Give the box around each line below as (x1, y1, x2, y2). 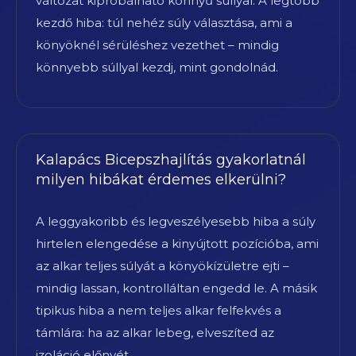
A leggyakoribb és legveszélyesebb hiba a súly (36, 213, 315, 229)
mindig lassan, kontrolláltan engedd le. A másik (36, 280, 317, 296)
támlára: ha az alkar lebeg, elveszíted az (36, 324, 274, 340)
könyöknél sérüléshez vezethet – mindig (36, 37, 279, 52)
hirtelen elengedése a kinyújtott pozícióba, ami (36, 235, 319, 251)
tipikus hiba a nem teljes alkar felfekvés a (36, 302, 281, 318)
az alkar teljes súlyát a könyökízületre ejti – (36, 257, 289, 273)
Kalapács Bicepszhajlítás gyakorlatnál (36, 150, 306, 168)
